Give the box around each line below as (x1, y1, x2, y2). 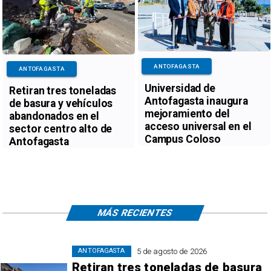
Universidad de (144, 82, 215, 94)
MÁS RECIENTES (96, 207, 175, 218)
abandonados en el (9, 110, 99, 123)
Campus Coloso (144, 132, 221, 145)
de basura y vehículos (9, 97, 113, 110)
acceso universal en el (144, 120, 252, 132)
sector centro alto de (9, 123, 113, 135)
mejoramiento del (144, 107, 230, 120)
